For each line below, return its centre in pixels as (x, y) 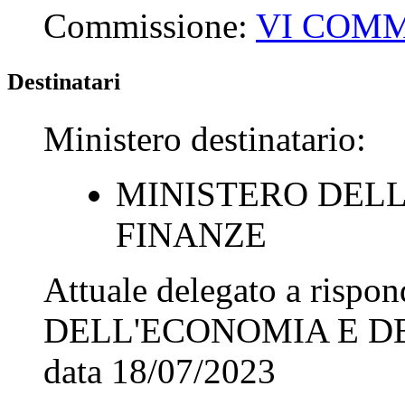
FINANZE (191, 234)
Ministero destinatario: (205, 138)
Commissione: (150, 25)
